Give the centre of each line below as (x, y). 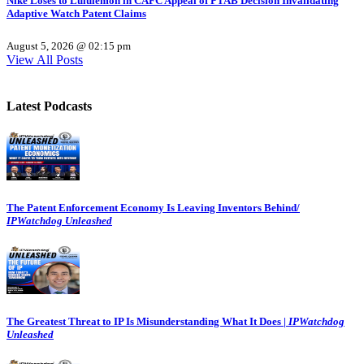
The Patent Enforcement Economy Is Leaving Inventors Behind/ (153, 207)
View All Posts (45, 60)
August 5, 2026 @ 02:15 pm (69, 46)
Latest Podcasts (49, 106)
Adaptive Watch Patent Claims (76, 13)
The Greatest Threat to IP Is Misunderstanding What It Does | (147, 322)
